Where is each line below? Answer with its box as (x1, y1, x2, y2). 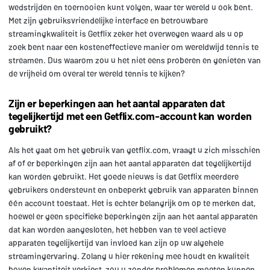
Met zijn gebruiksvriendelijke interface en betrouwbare (8, 14, 208, 25)
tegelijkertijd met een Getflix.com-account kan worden (8, 108, 252, 122)
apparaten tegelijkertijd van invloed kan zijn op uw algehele (8, 237, 224, 248)
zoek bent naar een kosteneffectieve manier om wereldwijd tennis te (8, 41, 259, 52)
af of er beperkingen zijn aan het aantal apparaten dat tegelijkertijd (8, 157, 251, 168)
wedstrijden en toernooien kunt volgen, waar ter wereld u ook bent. (8, 1, 253, 12)
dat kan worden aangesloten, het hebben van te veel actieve (8, 224, 226, 234)
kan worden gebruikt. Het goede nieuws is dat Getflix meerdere (8, 171, 239, 181)
